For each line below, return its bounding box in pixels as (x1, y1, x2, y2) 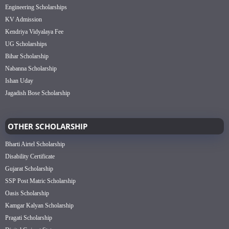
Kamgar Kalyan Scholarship (5, 202, 74, 210)
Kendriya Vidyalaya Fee (5, 28, 63, 36)
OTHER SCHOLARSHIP (8, 121, 87, 132)
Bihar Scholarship (5, 53, 49, 60)
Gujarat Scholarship (5, 165, 53, 173)
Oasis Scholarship (5, 190, 49, 197)
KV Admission (5, 16, 42, 24)
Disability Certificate (5, 153, 55, 161)
